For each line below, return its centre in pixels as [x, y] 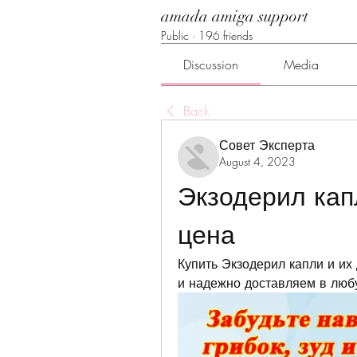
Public [175, 35]
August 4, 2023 [257, 161]
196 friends [226, 35]
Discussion [211, 65]
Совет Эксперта [267, 145]
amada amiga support [235, 16]
